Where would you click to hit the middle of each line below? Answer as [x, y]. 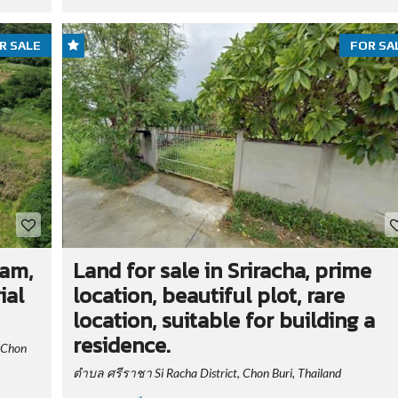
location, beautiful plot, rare [208, 295]
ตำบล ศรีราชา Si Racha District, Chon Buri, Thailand [207, 372]
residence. [121, 345]
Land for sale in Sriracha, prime [222, 270]
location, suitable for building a [223, 320]
